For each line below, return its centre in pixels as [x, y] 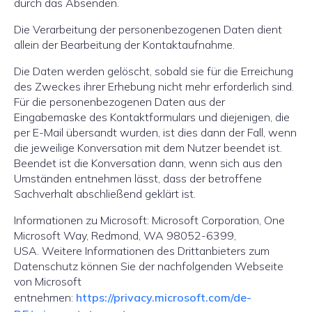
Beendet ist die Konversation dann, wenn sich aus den [148, 163]
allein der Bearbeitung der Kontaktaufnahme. [124, 45]
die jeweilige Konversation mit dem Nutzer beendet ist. [148, 148]
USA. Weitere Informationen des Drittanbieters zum [142, 251]
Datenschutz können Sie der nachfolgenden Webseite [149, 266]
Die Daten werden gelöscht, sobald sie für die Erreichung [154, 71]
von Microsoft [48, 281]
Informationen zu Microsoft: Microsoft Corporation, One [149, 220]
